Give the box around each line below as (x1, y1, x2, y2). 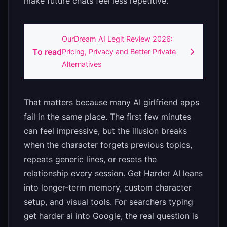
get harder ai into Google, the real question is (24, 211, 198, 221)
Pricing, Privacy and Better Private (62, 47, 176, 56)
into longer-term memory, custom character (24, 182, 192, 193)
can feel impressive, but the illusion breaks (24, 126, 187, 136)
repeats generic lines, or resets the (24, 154, 157, 165)
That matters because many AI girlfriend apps (24, 97, 199, 108)
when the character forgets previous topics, (24, 140, 192, 150)
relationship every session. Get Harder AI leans (24, 168, 203, 179)
